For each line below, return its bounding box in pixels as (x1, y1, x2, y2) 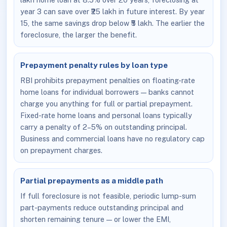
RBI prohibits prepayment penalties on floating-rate (20, 75, 195, 85)
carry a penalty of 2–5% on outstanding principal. (20, 122, 187, 131)
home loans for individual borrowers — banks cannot (20, 87, 194, 96)
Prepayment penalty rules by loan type (20, 61, 168, 70)
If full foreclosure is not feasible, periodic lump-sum (20, 191, 196, 200)
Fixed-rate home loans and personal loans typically (20, 110, 192, 120)
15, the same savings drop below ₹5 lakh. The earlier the (20, 18, 205, 27)
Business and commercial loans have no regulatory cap (20, 134, 205, 143)
